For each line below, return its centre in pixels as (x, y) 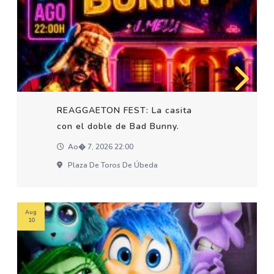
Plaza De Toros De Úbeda (112, 165)
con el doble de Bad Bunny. (118, 126)
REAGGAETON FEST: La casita (125, 110)
